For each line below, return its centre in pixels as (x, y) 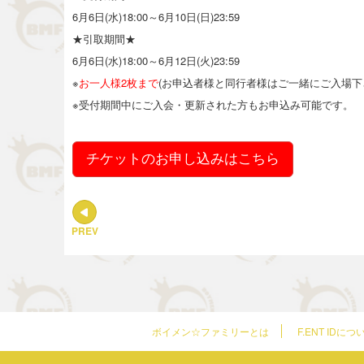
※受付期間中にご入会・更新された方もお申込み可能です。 (213, 104)
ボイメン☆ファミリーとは (210, 331)
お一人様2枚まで (119, 82)
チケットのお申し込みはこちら (183, 158)
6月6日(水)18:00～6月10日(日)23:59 (156, 16)
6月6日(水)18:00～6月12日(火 (141, 60)
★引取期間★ (104, 38)
